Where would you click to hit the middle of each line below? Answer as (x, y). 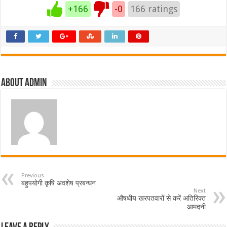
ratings (162, 9)
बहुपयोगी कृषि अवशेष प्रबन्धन (59, 183)
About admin (24, 83)
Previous (33, 175)
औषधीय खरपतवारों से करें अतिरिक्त (161, 198)
